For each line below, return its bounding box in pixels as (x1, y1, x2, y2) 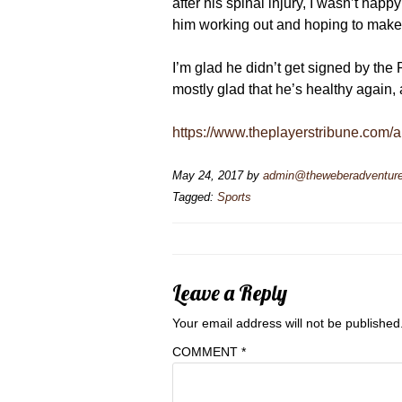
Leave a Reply (172, 279, 287, 306)
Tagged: (172, 190, 217, 204)
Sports (217, 190, 251, 204)
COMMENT (172, 345, 241, 359)
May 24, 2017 (172, 169, 243, 182)
